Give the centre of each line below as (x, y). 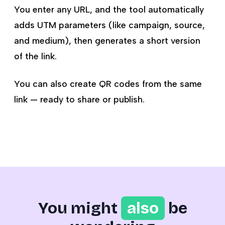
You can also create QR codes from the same (108, 84)
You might (78, 208)
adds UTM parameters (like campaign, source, (109, 25)
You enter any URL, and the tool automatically (109, 9)
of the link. (35, 56)
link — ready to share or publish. (79, 99)
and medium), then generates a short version (107, 40)
